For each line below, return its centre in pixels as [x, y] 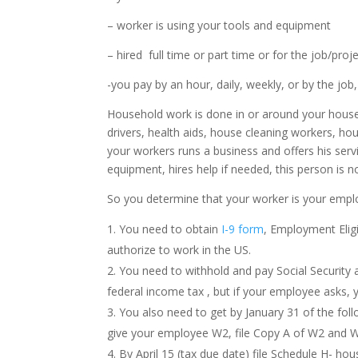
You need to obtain [171, 229]
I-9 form [243, 229]
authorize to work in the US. [179, 250]
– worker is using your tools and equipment [219, 25]
